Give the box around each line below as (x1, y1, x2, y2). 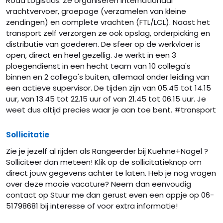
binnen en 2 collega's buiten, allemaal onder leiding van (6, 72, 210, 82)
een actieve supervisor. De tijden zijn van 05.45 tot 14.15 (6, 83, 211, 93)
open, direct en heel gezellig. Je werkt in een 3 (6, 50, 176, 60)
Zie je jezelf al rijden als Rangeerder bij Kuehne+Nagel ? (6, 146, 208, 156)
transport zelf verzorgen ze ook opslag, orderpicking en (6, 28, 210, 38)
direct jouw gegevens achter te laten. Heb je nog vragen (6, 168, 216, 178)
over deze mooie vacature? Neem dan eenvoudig (6, 179, 191, 189)
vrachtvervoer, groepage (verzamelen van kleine (6, 6, 186, 16)
